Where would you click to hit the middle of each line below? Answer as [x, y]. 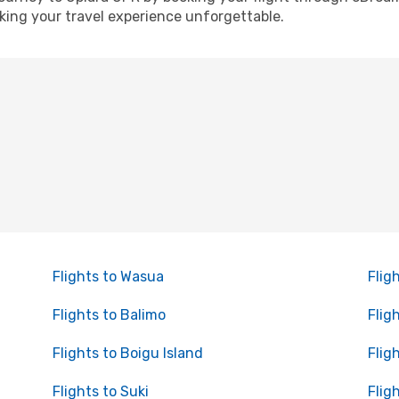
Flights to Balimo [109, 315]
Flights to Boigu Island [127, 353]
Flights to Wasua [108, 277]
